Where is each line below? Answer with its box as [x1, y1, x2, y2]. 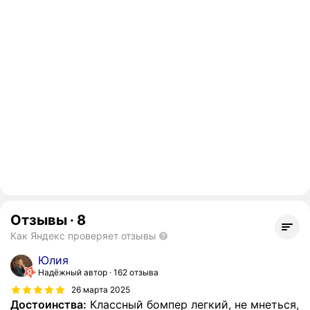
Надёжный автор [38, 267, 107, 278]
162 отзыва [113, 267, 158, 278]
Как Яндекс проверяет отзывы [10, 230, 156, 242]
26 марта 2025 [71, 284, 130, 295]
